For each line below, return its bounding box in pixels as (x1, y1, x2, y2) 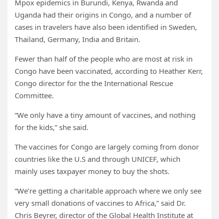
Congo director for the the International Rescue (15, 78, 173, 88)
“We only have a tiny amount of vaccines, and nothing (15, 110, 196, 120)
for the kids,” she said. (15, 122, 88, 132)
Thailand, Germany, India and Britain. (15, 34, 140, 44)
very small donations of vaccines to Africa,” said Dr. (15, 198, 186, 208)
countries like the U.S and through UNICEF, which (15, 154, 180, 164)
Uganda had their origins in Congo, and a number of (15, 10, 191, 20)
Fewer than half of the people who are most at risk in (15, 54, 193, 64)
